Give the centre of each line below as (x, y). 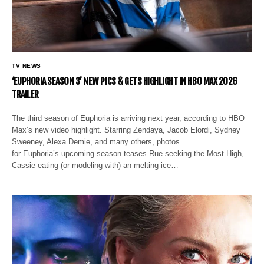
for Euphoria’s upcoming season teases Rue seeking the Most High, (128, 153)
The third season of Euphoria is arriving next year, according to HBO (128, 118)
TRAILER (25, 94)
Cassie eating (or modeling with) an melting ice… (95, 165)
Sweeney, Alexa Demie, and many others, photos (96, 141)
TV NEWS (27, 65)
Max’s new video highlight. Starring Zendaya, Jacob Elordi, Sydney (126, 130)
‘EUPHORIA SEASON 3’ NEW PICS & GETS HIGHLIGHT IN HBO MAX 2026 (125, 81)
